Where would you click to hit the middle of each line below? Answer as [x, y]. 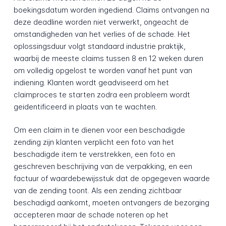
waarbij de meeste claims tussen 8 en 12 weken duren [108, 58]
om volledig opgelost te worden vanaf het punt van [103, 70]
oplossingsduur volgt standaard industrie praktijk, [99, 46]
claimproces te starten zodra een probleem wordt [102, 94]
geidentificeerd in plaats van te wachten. [85, 106]
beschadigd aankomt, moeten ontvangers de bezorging [111, 203]
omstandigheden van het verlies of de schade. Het [102, 34]
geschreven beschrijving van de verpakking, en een [103, 166]
